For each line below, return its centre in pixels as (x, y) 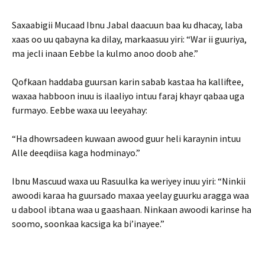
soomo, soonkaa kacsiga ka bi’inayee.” (88, 224)
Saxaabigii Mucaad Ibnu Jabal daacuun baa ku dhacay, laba (127, 25)
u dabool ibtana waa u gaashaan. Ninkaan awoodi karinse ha (132, 209)
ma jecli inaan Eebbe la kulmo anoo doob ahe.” (105, 53)
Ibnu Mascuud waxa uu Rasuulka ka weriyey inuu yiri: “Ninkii (129, 181)
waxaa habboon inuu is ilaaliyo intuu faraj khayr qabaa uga (128, 96)
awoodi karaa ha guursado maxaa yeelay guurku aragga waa (130, 195)
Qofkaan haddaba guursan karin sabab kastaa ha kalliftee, (128, 82)
